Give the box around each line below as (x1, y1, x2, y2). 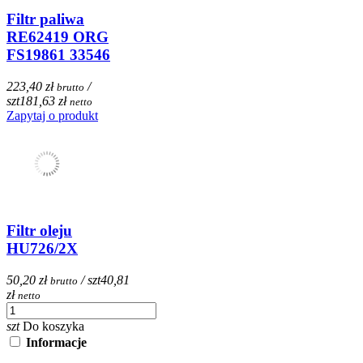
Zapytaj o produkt (6, 108, 98, 122)
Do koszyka (23, 319, 84, 333)
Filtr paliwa (6, 10, 84, 28)
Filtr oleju (6, 222, 72, 240)
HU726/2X (6, 240, 78, 258)
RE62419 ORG (6, 28, 109, 45)
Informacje (26, 335, 87, 349)
